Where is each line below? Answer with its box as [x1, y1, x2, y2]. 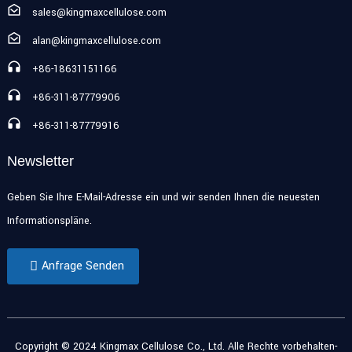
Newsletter [6, 153, 74, 170]
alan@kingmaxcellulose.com [31, 34, 161, 49]
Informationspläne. [6, 214, 92, 229]
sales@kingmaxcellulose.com [31, 5, 167, 20]
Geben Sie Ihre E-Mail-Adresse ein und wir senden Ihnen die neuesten [6, 190, 320, 205]
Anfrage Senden [41, 258, 124, 275]
